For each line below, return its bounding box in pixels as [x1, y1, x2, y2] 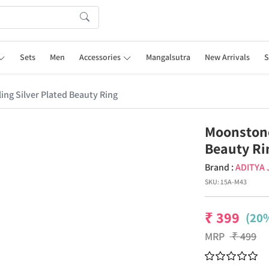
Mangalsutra [145, 52, 190, 62]
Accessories [79, 52, 121, 62]
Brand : [205, 161, 236, 174]
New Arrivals [204, 52, 250, 62]
